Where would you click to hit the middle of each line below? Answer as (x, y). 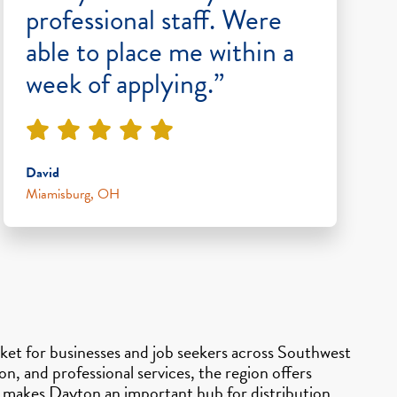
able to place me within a (160, 51)
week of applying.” (125, 83)
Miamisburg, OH (73, 194)
